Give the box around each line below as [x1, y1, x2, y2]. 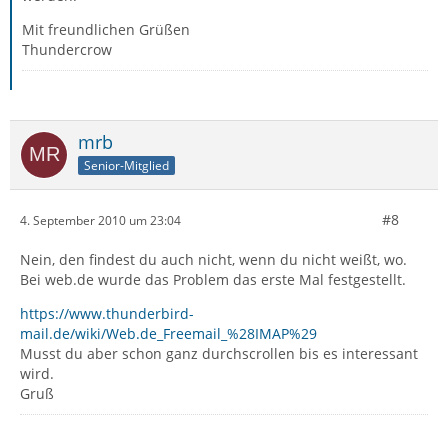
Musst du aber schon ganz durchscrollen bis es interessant [20, 344, 418, 363]
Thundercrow [22, 40, 112, 59]
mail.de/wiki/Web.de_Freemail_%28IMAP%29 [20, 324, 317, 343]
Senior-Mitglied [84, 156, 169, 174]
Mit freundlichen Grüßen [22, 20, 190, 39]
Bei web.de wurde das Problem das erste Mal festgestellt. [20, 270, 406, 289]
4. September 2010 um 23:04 [20, 211, 181, 229]
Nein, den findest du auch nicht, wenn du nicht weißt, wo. [20, 250, 407, 269]
